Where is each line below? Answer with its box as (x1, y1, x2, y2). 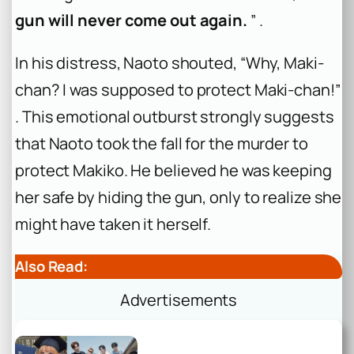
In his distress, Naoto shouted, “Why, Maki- (15, 52, 324, 74)
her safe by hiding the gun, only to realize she (15, 186, 342, 209)
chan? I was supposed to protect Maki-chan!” (15, 79, 341, 101)
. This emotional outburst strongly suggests (15, 106, 334, 128)
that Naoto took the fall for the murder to (15, 133, 308, 155)
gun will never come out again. (15, 9, 247, 32)
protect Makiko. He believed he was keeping (15, 160, 332, 182)
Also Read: (15, 255, 88, 277)
